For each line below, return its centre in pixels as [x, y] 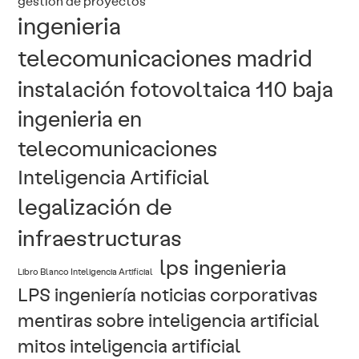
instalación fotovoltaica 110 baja [176, 89]
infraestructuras [100, 237]
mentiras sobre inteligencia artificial [169, 320]
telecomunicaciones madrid [165, 58]
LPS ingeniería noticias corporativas [168, 294]
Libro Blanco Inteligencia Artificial [86, 272]
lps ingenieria [223, 267]
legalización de [95, 206]
